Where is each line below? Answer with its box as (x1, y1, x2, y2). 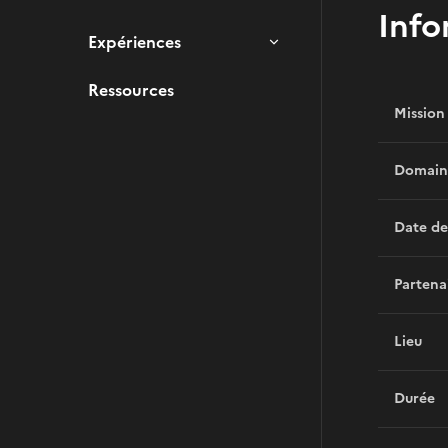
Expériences (88, 30, 181, 54)
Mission (394, 103, 445, 124)
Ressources (88, 78, 174, 102)
